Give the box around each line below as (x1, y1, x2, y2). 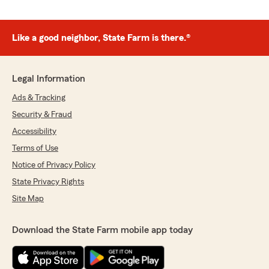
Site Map (12, 195, 44, 203)
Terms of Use (12, 144, 58, 153)
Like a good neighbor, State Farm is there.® (12, 33, 190, 43)
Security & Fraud (12, 110, 72, 119)
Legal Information (12, 74, 85, 83)
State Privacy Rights (12, 178, 84, 186)
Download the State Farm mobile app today (12, 225, 193, 235)
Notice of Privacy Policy (12, 161, 95, 169)
